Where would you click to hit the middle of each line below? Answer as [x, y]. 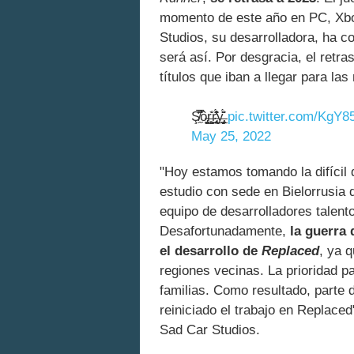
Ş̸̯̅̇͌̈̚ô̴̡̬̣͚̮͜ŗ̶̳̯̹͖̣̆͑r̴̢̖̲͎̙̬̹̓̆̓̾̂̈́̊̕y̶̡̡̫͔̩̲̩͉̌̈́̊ [209, 117]
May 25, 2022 [231, 137]
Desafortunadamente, [225, 232]
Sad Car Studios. [210, 330]
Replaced [290, 251]
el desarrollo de [211, 251]
